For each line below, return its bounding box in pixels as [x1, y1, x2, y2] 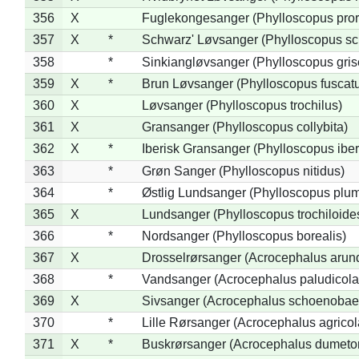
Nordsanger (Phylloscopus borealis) [141, 228, 346, 243]
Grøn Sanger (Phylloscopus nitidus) [141, 163, 345, 178]
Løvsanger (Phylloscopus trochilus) [141, 98, 342, 112]
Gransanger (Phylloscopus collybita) [141, 119, 348, 134]
